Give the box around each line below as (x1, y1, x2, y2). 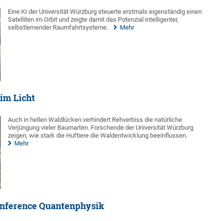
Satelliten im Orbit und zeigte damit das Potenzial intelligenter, (8, 15, 179, 23)
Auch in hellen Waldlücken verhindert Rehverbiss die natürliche (8, 115, 183, 123)
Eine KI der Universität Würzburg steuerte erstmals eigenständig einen (8, 7, 202, 15)
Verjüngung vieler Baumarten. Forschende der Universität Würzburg (8, 123, 194, 131)
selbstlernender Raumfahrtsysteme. (8, 23, 109, 31)
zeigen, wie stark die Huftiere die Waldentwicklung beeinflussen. (8, 131, 188, 139)
